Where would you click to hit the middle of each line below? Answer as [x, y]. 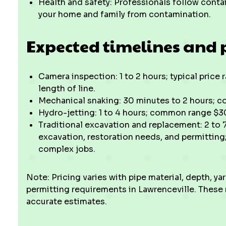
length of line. [67, 89]
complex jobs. [67, 149]
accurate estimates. [67, 202]
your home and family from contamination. [125, 14]
